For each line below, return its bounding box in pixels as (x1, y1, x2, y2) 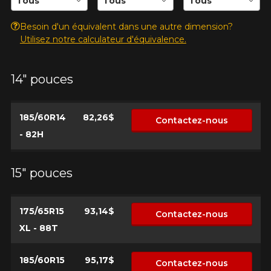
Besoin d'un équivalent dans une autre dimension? (19, 21, 233, 32)
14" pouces (10, 71, 73, 87)
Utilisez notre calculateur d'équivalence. (19, 33, 186, 45)
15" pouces (10, 165, 73, 180)
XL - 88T (19, 223, 58, 234)
